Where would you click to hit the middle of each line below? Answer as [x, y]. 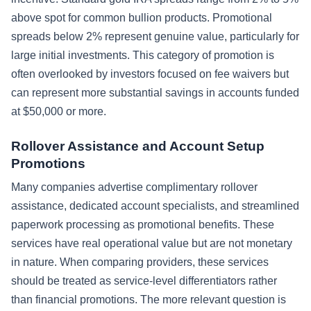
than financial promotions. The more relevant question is [149, 299]
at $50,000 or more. [59, 111]
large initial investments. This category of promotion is [143, 55]
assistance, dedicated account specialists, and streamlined [155, 205]
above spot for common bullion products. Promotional [142, 17]
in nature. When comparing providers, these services [140, 262]
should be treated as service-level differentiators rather [144, 280]
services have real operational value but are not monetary [152, 243]
